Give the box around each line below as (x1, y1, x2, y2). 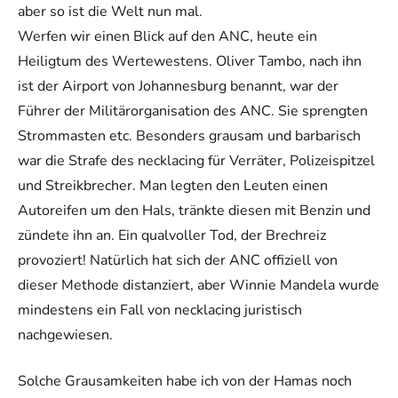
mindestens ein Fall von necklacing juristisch (18, 299, 302, 320)
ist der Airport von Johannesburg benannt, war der (18, 76, 338, 96)
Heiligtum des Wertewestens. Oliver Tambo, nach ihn (18, 51, 362, 71)
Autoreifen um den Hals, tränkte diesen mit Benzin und (18, 200, 370, 220)
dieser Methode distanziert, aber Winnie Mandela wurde (18, 275, 379, 295)
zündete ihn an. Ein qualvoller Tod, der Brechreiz (18, 225, 326, 245)
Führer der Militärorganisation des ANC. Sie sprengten (18, 100, 368, 121)
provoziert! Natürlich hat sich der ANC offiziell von (18, 250, 338, 270)
